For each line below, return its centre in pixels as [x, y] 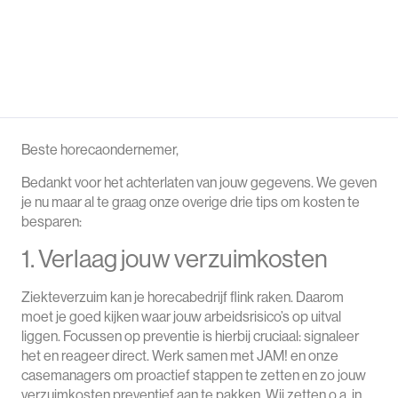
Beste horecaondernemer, [100, 150]
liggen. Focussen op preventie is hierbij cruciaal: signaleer [190, 335]
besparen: [52, 221]
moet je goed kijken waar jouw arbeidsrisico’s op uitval [181, 316]
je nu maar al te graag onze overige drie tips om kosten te [191, 201]
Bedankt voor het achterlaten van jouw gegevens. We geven [199, 182]
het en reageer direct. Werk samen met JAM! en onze [180, 355]
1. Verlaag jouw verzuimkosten [175, 258]
